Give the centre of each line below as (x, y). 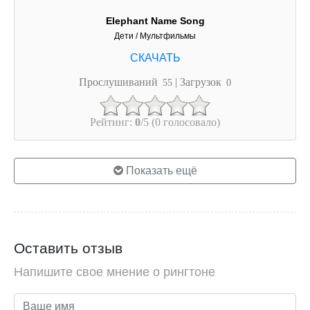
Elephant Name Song (155, 20)
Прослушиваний (120, 81)
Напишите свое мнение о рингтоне (115, 272)
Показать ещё (160, 170)
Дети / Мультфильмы (155, 36)
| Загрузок (200, 81)
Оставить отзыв (68, 248)
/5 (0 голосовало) (180, 121)
